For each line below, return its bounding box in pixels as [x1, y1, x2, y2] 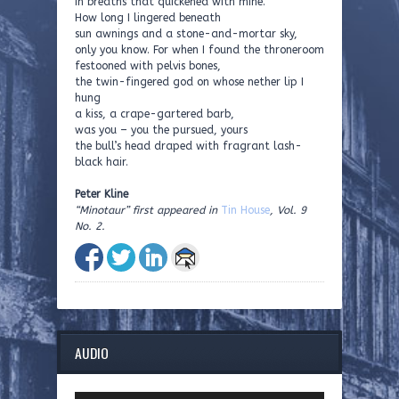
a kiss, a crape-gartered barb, [75, 108, 234, 120]
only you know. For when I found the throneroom [75, 44, 324, 56]
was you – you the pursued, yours [75, 124, 248, 136]
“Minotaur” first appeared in [75, 204, 217, 216]
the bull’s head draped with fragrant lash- [75, 140, 302, 152]
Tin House [221, 204, 270, 216]
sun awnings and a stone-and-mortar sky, [75, 28, 297, 40]
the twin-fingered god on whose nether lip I [75, 76, 304, 88]
